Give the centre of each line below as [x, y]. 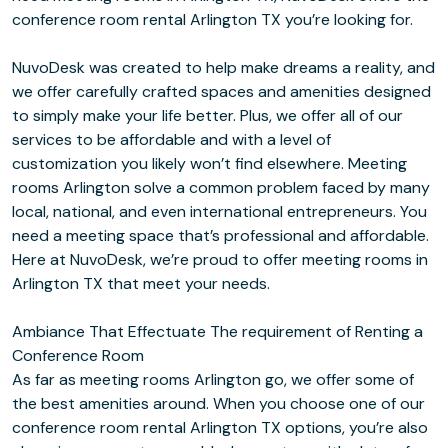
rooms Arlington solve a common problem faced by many [221, 187]
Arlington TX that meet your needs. [141, 283]
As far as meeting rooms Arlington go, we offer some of [213, 379]
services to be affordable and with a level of [171, 139]
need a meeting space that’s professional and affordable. [220, 235]
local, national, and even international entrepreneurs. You [219, 211]
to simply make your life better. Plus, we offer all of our [207, 115]
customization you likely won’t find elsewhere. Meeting [209, 163]
